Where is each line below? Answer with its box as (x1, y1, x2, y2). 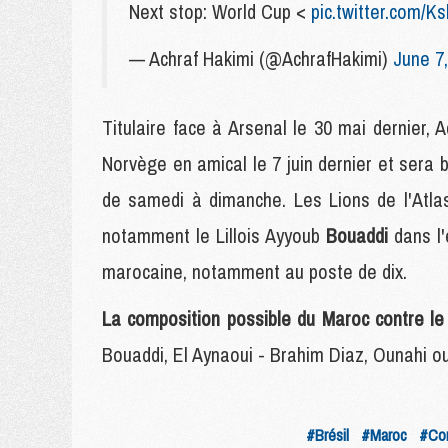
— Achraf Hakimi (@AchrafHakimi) (129, 45, 393, 72)
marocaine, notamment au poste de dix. (102, 258, 407, 285)
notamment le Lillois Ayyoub (102, 222, 326, 249)
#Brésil (306, 424, 349, 446)
